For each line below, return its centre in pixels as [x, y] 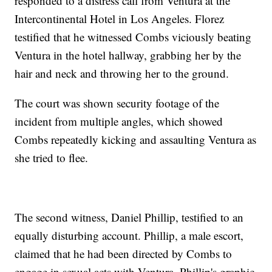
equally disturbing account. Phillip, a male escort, [129, 235]
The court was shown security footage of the [117, 103]
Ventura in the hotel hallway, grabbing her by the [128, 55]
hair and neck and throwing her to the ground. [122, 73]
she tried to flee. [52, 157]
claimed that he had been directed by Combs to [124, 253]
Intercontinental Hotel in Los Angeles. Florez [120, 18]
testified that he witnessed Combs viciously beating [133, 36]
